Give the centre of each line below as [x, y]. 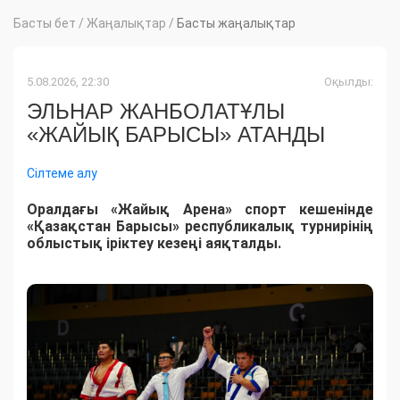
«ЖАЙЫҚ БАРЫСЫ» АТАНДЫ [176, 135]
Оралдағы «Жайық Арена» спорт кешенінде [200, 210]
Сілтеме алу [62, 174]
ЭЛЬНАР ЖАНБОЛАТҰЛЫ [156, 112]
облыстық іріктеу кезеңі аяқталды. [154, 244]
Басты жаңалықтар [236, 24]
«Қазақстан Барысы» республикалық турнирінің [200, 227]
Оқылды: [349, 82]
